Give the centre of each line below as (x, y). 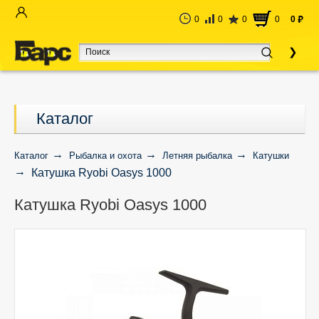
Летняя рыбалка (197, 156)
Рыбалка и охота (105, 156)
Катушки (271, 156)
